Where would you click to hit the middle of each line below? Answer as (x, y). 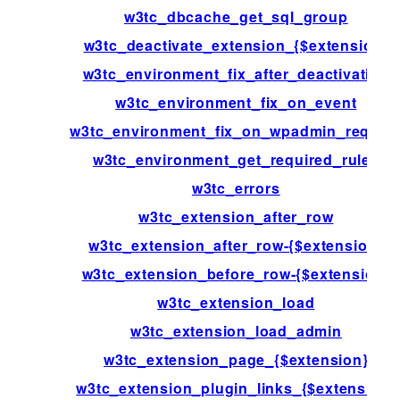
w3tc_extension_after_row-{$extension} (236, 245)
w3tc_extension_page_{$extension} (236, 359)
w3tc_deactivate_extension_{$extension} (236, 45)
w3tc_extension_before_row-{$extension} (236, 273)
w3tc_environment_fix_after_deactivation (236, 73)
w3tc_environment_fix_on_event (236, 102)
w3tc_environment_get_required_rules (236, 159)
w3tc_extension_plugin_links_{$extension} (236, 387)
